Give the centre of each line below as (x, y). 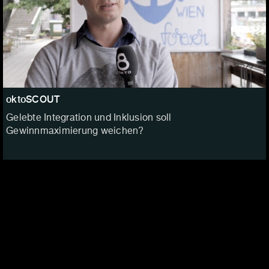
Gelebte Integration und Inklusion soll (89, 119)
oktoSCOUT (33, 100)
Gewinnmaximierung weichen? (75, 132)
